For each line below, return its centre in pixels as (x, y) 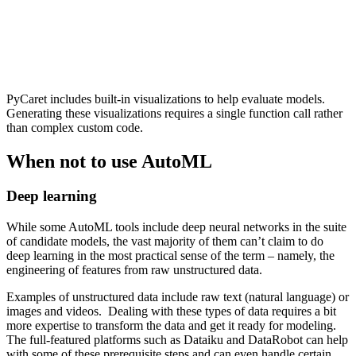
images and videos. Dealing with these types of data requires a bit (171, 311)
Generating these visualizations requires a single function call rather (174, 113)
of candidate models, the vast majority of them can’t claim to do (165, 242)
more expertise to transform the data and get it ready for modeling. (173, 326)
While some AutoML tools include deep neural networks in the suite (176, 227)
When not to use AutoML (109, 161)
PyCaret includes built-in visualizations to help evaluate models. (166, 99)
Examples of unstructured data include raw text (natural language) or (178, 297)
